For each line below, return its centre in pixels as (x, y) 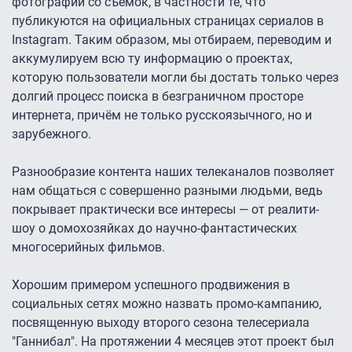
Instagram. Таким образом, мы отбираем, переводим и (172, 40)
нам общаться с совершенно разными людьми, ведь (167, 191)
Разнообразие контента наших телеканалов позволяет (173, 172)
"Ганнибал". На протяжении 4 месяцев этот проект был (173, 342)
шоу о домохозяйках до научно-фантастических (154, 229)
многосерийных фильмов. (88, 247)
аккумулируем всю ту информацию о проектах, (152, 59)
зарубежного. (51, 134)
